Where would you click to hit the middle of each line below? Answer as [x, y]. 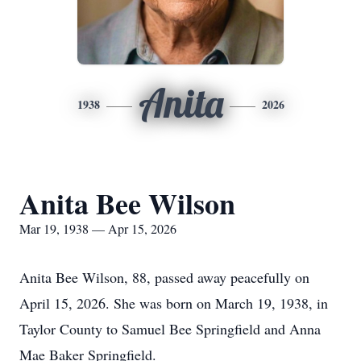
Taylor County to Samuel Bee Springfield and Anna [170, 329]
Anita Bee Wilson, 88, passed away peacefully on [164, 277]
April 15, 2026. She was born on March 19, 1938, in [174, 303]
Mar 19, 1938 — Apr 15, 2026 [98, 228]
